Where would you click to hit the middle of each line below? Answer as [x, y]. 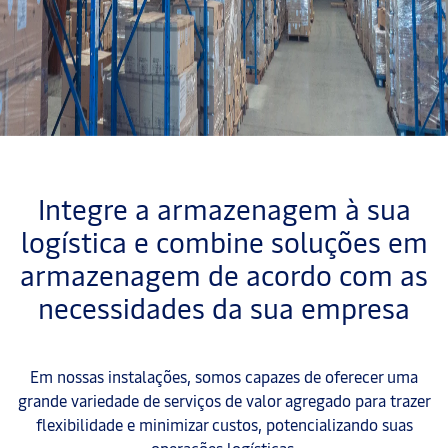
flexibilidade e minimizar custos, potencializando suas [224, 424]
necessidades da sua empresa [224, 307]
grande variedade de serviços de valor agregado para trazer [224, 400]
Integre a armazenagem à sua [224, 208]
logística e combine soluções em [224, 241]
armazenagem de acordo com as [224, 274]
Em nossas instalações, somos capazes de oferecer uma [224, 376]
